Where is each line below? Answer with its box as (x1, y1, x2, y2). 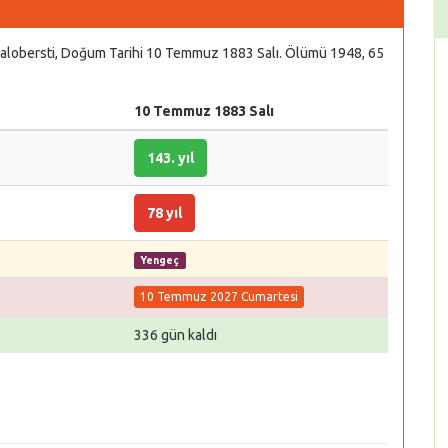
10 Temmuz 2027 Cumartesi (140, 290, 298, 304)
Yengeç (140, 254, 180, 266)
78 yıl (147, 205, 182, 221)
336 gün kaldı (134, 327, 217, 343)
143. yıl (147, 150, 194, 166)
